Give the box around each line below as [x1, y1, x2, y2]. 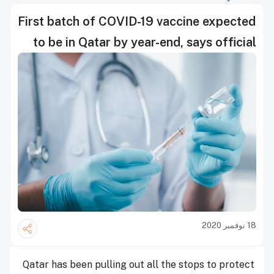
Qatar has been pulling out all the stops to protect [23, 259, 254, 271]
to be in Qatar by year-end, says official [33, 35, 256, 50]
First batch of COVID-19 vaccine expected [18, 14, 256, 29]
